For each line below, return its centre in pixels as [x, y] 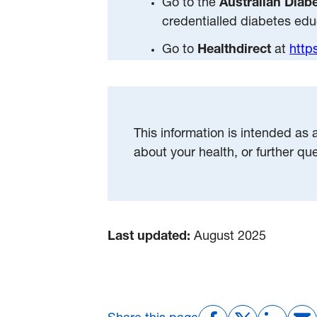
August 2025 [228, 237]
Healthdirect [236, 50]
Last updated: [149, 237]
